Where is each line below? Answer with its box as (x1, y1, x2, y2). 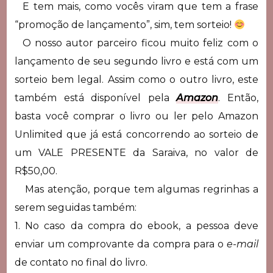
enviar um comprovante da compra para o (14, 238, 227, 250)
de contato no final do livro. (14, 257, 150, 269)
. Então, (218, 92, 259, 104)
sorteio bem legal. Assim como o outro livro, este (14, 74, 259, 86)
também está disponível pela (14, 92, 177, 104)
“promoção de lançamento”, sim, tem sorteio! (14, 19, 234, 31)
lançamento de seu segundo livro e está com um (14, 55, 259, 68)
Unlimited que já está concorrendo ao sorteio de (14, 129, 259, 141)
